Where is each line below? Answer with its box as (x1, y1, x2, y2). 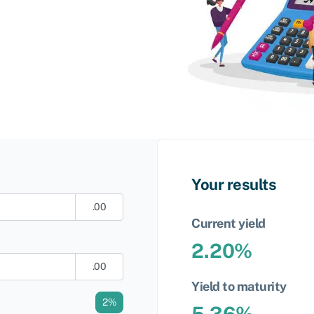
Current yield (191, 216, 266, 231)
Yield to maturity (191, 279, 287, 294)
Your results (191, 175, 276, 194)
